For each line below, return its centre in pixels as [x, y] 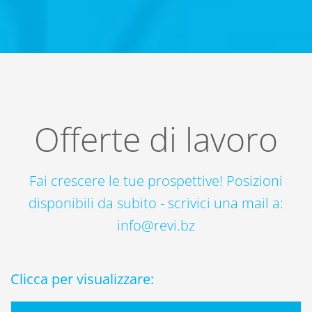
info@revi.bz [156, 225]
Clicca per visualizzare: [82, 279]
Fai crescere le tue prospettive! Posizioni [156, 181]
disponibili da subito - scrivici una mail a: [156, 203]
